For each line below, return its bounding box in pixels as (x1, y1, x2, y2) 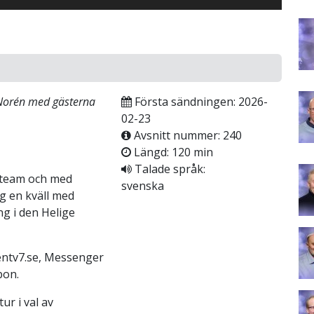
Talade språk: (131, 161, 205, 177)
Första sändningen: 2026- (131, 93, 268, 109)
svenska (121, 177, 164, 193)
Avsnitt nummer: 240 (130, 127, 242, 143)
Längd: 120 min (130, 144, 213, 160)
